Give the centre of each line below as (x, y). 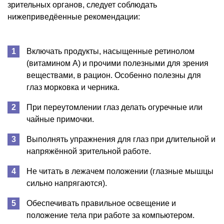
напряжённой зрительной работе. (89, 151)
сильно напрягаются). (67, 183)
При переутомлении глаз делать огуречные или (114, 107)
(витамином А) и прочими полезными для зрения (117, 63)
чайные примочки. (60, 119)
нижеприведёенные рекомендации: (74, 16)
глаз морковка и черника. (73, 87)
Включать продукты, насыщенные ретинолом (110, 51)
